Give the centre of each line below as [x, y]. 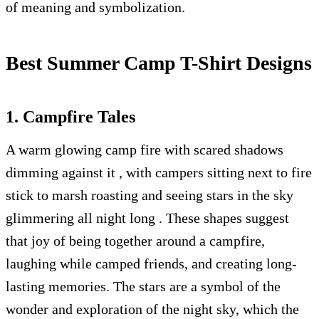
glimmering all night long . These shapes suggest [147, 218]
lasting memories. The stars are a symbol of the [143, 286]
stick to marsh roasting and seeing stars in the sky [150, 195]
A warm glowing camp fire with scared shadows [145, 150]
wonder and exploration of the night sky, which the [152, 309]
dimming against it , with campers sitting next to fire [159, 172]
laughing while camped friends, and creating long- [151, 263]
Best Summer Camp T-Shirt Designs [159, 63]
